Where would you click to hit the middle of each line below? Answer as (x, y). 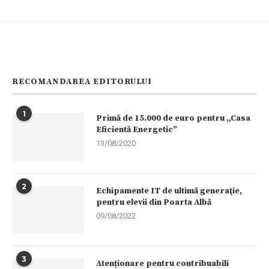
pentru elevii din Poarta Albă (154, 203)
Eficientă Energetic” (137, 130)
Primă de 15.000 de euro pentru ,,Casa (173, 119)
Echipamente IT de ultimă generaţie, (169, 191)
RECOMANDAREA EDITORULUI (82, 82)
